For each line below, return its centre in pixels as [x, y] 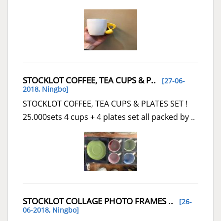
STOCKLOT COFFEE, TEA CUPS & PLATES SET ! [105, 103]
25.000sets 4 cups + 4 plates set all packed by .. [109, 117]
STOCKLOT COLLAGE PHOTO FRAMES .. [98, 201]
